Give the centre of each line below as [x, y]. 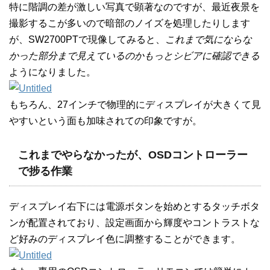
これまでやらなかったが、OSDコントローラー [133, 155]
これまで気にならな [209, 39]
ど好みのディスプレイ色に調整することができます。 [125, 239]
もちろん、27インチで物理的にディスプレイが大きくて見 [135, 105]
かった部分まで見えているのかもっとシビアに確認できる [134, 56]
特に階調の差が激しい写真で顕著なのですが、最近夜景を [134, 7]
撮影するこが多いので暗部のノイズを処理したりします [130, 23]
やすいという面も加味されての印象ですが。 [105, 121]
